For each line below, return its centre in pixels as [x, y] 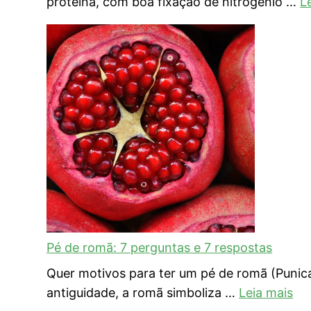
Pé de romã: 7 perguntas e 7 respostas [160, 247]
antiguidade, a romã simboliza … [143, 292]
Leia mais [266, 292]
